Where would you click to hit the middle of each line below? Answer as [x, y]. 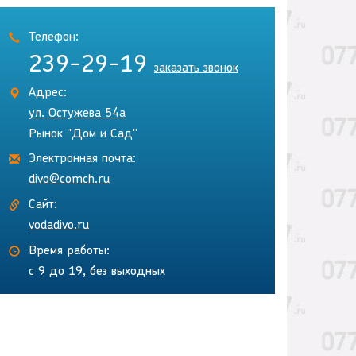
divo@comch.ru [69, 180]
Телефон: [54, 38]
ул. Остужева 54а [77, 114]
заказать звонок [196, 69]
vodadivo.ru [59, 226]
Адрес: [48, 93]
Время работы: [69, 252]
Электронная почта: [82, 159]
